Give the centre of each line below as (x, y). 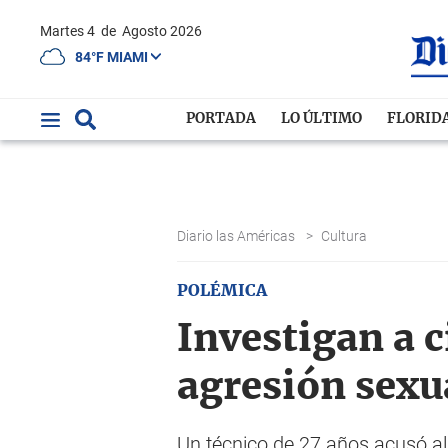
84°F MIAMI (113, 56)
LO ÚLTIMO (322, 119)
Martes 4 (75, 31)
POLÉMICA (222, 291)
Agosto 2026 (162, 31)
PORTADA (221, 119)
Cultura (345, 236)
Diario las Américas (237, 236)
